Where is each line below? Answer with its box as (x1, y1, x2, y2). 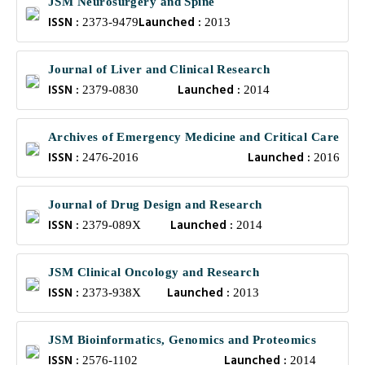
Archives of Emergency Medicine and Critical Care (48, 130, 340, 143)
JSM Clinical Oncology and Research (48, 266, 260, 279)
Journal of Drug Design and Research (48, 198, 262, 211)
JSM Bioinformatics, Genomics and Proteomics (48, 333, 317, 346)
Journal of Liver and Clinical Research (48, 63, 270, 76)
